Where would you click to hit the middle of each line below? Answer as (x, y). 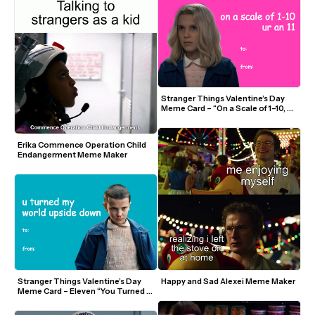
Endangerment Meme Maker (72, 154)
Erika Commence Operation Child (82, 144)
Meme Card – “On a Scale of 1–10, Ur (228, 108)
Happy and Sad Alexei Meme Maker (228, 281)
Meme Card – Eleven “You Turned (81, 291)
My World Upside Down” (63, 301)
